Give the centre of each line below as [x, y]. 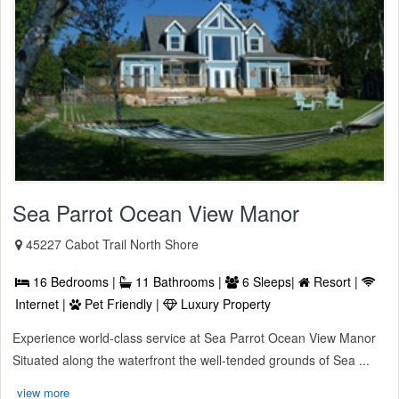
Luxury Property [224, 303]
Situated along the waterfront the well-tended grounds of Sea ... [191, 359]
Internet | [42, 303]
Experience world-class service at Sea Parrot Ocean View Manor [194, 337]
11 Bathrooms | [179, 281]
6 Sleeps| [269, 281]
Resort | [336, 281]
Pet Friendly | [122, 303]
